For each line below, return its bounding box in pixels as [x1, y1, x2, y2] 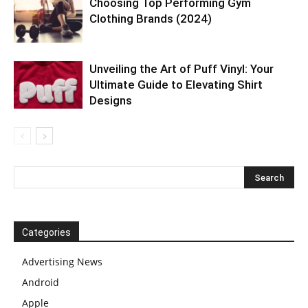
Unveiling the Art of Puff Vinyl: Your [89, 62, 274, 76]
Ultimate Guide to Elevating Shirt [89, 78, 263, 91]
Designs [89, 93, 132, 107]
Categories [22, 227, 71, 238]
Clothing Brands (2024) [89, 12, 212, 25]
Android [22, 276, 59, 289]
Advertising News [22, 255, 102, 268]
